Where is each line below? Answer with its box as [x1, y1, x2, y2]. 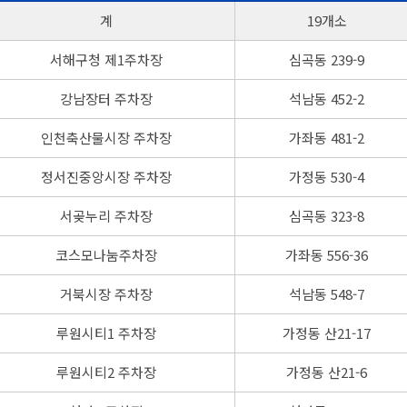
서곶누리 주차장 [60, 205, 153, 225]
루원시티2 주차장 [56, 362, 156, 382]
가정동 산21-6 [286, 362, 367, 382]
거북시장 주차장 [60, 283, 153, 303]
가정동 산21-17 [283, 323, 371, 342]
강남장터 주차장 [60, 88, 153, 108]
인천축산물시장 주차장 [41, 127, 172, 147]
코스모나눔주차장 [55, 244, 157, 264]
